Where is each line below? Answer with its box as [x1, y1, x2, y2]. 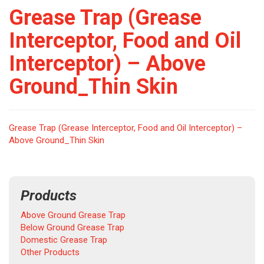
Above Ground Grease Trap [21, 210, 126, 220]
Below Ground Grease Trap [21, 222, 124, 233]
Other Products [21, 247, 80, 258]
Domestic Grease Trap [21, 235, 107, 245]
